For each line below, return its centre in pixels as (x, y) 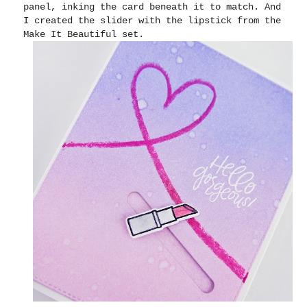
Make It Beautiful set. (84, 35)
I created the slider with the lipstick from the (152, 21)
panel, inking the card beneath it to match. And (152, 7)
